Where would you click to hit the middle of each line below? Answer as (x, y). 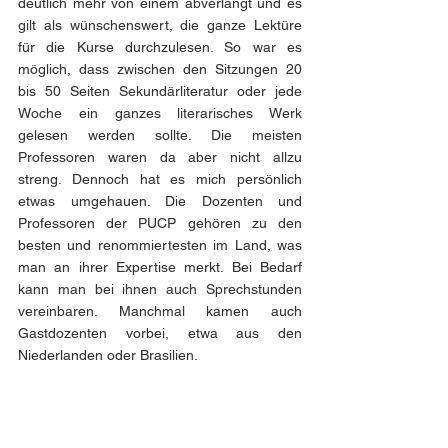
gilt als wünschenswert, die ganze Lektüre (160, 25)
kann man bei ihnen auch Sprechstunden (160, 289)
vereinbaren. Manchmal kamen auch (160, 311)
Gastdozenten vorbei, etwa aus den (160, 333)
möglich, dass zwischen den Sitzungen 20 (160, 69)
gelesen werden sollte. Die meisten (160, 135)
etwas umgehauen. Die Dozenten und (160, 201)
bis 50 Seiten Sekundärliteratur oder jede (160, 91)
